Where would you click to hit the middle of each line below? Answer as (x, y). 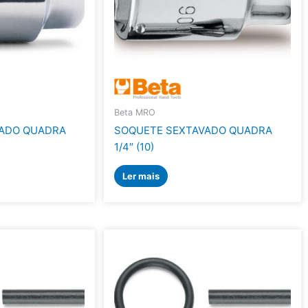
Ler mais (141, 176)
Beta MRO (135, 112)
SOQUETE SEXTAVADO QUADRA (194, 131)
